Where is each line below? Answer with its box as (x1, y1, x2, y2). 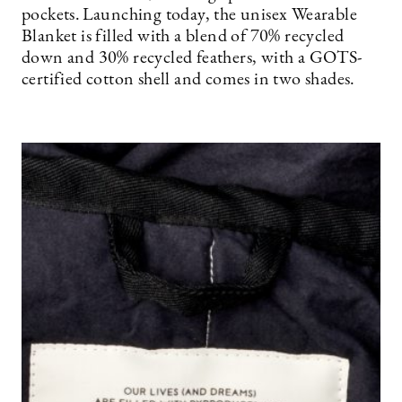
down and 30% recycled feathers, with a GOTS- (22, 49, 363, 67)
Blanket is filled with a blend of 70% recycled (22, 28, 345, 46)
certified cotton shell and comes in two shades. (22, 71, 355, 89)
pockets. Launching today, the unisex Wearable (22, 6, 357, 24)
